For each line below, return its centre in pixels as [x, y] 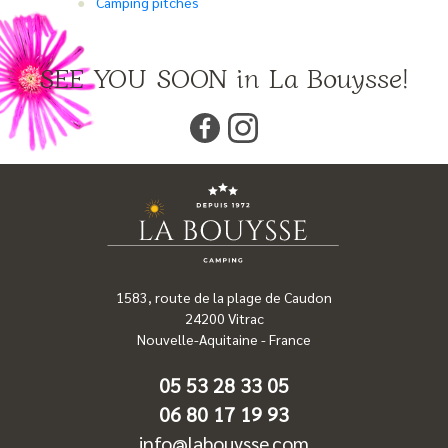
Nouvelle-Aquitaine [197, 339]
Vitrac [244, 318]
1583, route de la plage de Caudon [224, 297]
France [290, 339]
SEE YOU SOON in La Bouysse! [224, 76]
